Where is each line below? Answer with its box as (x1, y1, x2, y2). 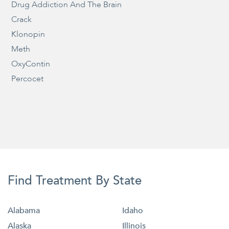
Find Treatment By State (8, 172, 142, 190)
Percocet (11, 73, 44, 85)
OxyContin (11, 58, 51, 70)
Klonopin (11, 29, 45, 40)
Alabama (8, 205, 40, 217)
